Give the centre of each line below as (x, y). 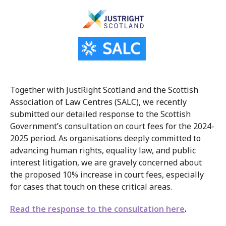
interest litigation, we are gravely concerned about (106, 162)
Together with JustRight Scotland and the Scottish (104, 90)
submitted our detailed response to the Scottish (100, 114)
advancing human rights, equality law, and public (103, 150)
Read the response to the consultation (88, 209)
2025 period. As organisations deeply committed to (105, 138)
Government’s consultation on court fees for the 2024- (112, 126)
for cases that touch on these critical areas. (92, 187)
